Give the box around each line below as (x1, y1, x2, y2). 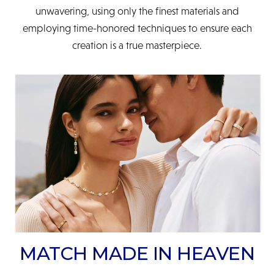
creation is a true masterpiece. (72, 39, 202, 52)
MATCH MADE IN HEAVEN (20, 242, 254, 265)
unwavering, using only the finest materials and (35, 5, 239, 18)
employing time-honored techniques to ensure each (22, 22, 252, 35)
